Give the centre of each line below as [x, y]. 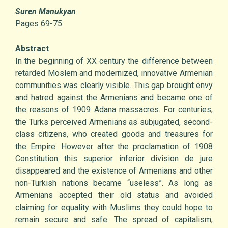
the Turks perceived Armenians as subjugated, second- [114, 122]
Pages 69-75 [39, 24]
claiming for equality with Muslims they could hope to [114, 208]
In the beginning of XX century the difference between [114, 61]
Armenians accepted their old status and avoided [114, 195]
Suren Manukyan [46, 12]
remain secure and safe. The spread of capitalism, [114, 220]
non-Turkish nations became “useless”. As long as [114, 183]
